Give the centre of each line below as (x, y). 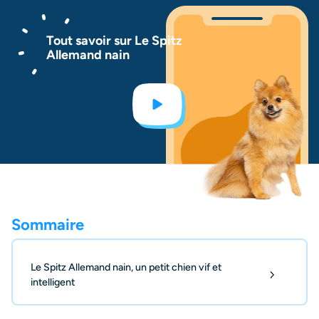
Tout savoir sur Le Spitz (114, 41)
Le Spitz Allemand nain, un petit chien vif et (126, 267)
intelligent (53, 282)
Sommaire (48, 225)
